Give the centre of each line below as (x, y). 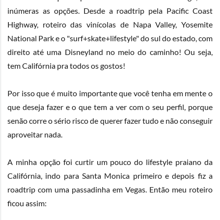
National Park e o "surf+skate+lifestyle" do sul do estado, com (110, 38)
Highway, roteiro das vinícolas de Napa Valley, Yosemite (110, 24)
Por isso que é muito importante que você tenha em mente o (110, 93)
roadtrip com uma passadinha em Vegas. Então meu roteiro (110, 189)
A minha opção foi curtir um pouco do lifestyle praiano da (110, 162)
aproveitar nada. (36, 134)
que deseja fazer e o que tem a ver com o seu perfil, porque (110, 107)
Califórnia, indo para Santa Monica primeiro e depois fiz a (110, 176)
